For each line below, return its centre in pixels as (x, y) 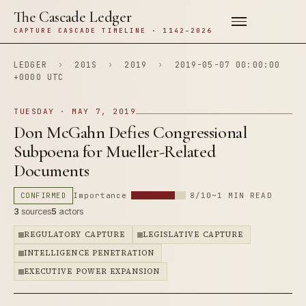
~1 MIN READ (242, 195)
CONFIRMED (44, 195)
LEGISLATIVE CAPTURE (193, 235)
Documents (52, 170)
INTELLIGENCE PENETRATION (89, 253)
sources (35, 211)
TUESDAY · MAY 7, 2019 (75, 111)
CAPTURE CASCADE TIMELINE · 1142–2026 (113, 30)
